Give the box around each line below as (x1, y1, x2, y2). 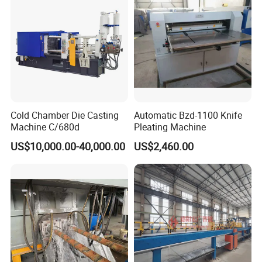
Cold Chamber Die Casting (11, 108, 119, 122)
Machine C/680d (11, 120, 80, 133)
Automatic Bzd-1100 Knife (133, 108, 242, 122)
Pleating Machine (133, 120, 206, 133)
